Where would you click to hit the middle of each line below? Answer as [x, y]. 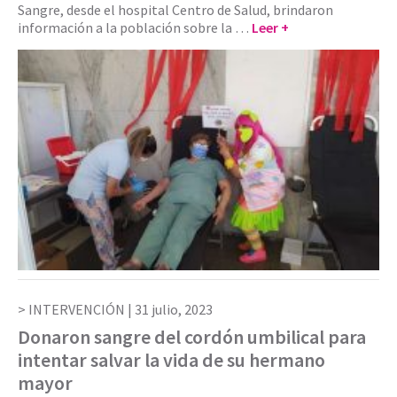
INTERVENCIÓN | [82, 310]
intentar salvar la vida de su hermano [171, 360]
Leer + [270, 27]
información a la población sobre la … [135, 27]
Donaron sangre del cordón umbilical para [192, 337]
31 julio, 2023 [174, 310]
